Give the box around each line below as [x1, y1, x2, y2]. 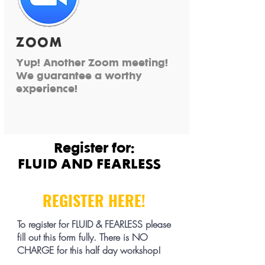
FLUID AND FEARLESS [17, 155, 171, 172]
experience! [16, 82, 85, 95]
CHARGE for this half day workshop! [17, 244, 164, 257]
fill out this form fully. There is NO [17, 231, 148, 244]
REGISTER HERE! [43, 189, 146, 212]
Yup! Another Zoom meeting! [16, 56, 168, 69]
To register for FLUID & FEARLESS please [17, 218, 171, 231]
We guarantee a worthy [16, 69, 142, 82]
